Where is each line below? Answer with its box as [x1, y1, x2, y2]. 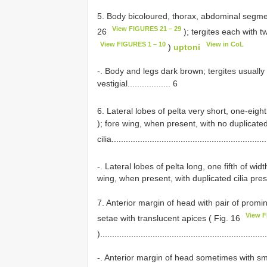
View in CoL [206, 40, 244, 48]
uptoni [173, 42, 201, 52]
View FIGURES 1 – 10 [100, 40, 166, 48]
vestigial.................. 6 [97, 79, 178, 89]
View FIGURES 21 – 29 [112, 24, 182, 32]
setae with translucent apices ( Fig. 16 [97, 213, 243, 223]
